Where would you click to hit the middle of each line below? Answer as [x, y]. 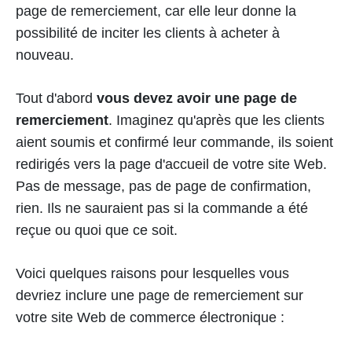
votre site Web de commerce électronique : [150, 318]
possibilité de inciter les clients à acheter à [148, 33]
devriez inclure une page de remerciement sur [159, 296]
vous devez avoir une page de [197, 99]
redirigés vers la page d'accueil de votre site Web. [171, 165]
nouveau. [45, 55]
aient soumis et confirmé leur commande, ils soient [174, 143]
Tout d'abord [56, 99]
